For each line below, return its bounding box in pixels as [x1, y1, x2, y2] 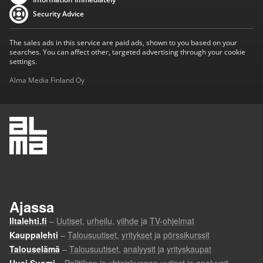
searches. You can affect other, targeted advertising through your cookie [9, 47, 245, 57]
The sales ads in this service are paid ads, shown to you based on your [9, 38, 237, 48]
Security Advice [33, 9, 84, 19]
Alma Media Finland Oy [9, 75, 85, 85]
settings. [9, 56, 37, 66]
